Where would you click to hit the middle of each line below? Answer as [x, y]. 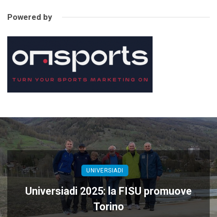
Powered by [30, 17]
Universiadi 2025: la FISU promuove [108, 191]
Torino [108, 207]
